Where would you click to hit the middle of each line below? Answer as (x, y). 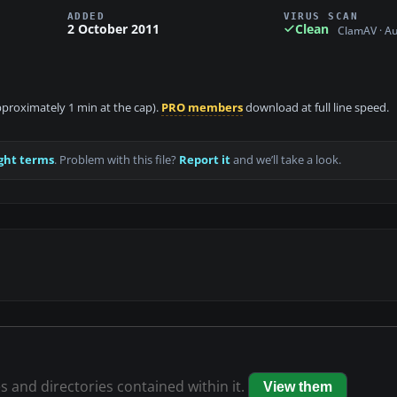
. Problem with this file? (117, 160)
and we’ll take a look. (286, 160)
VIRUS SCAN (321, 16)
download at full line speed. (316, 108)
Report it (205, 160)
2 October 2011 (113, 28)
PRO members (202, 108)
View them (297, 387)
